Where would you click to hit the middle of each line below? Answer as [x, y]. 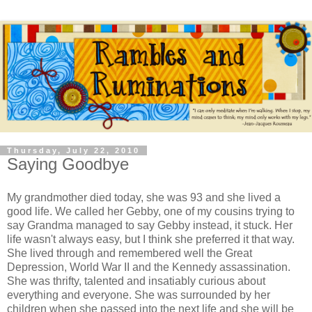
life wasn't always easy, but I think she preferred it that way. [151, 239]
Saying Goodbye [68, 164]
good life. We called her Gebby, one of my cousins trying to [151, 211]
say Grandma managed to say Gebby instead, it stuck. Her [150, 225]
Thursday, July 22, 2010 [73, 150]
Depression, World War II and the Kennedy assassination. [149, 267]
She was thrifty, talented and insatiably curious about [136, 281]
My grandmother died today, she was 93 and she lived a [144, 197]
